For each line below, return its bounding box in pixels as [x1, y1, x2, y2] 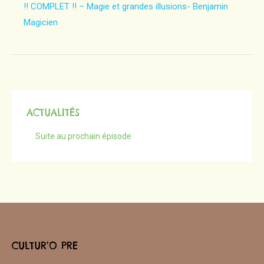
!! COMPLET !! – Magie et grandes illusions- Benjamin [24, 1, 228, 12]
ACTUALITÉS [27, 107, 80, 118]
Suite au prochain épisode [35, 131, 131, 141]
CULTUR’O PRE [12, 240, 78, 252]
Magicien [24, 17, 58, 28]
